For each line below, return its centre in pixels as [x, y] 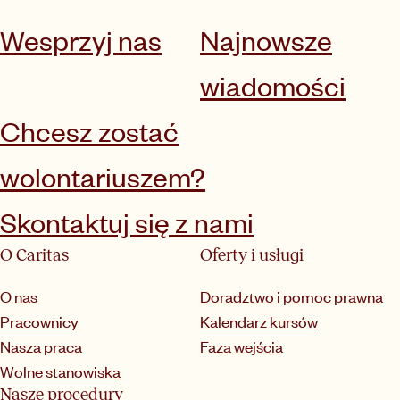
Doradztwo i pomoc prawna [292, 297]
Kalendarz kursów [259, 322]
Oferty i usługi [252, 255]
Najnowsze [266, 40]
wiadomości [273, 86]
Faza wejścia [242, 347]
